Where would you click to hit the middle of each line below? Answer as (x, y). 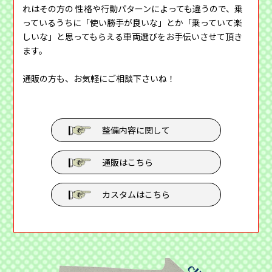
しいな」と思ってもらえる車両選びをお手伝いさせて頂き (133, 37)
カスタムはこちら (136, 195)
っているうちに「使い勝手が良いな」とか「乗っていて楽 (133, 23)
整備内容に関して (136, 130)
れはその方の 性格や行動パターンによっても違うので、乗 (133, 9)
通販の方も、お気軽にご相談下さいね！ (99, 79)
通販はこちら (127, 162)
